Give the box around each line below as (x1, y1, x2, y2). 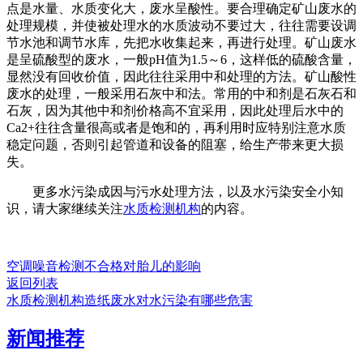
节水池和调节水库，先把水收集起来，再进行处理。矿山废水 (6, 35, 357, 49)
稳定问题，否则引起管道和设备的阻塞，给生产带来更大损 (6, 137, 344, 152)
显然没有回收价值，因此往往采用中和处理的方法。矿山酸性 (6, 69, 357, 83)
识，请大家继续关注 (6, 201, 123, 216)
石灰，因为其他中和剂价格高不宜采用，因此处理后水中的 (6, 103, 344, 117)
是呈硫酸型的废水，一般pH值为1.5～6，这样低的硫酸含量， (6, 52, 357, 66)
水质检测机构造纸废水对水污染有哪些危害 (6, 293, 253, 307)
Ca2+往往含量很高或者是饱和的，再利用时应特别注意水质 (6, 120, 346, 135)
